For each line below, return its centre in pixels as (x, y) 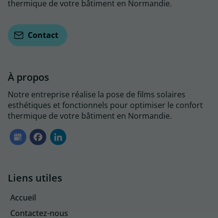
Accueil (23, 197)
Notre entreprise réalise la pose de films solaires (97, 94)
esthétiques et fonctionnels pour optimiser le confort (105, 105)
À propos (28, 77)
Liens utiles (35, 178)
